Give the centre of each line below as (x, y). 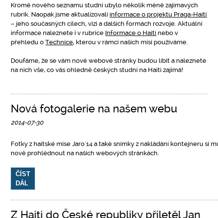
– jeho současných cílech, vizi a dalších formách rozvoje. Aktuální (107, 24)
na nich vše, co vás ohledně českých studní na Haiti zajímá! (97, 70)
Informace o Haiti (131, 33)
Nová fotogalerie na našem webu (94, 109)
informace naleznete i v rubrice (58, 33)
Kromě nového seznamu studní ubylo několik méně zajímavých (105, 5)
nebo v (167, 33)
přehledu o (28, 42)
